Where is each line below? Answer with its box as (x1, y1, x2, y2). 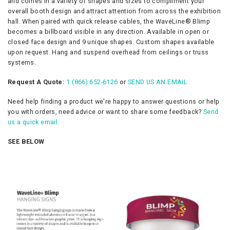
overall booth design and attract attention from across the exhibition (8, 7, 221, 15)
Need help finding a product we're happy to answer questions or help (8, 98, 220, 105)
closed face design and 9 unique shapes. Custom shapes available (8, 38, 215, 46)
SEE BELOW (8, 138, 45, 145)
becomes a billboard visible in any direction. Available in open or (8, 28, 209, 35)
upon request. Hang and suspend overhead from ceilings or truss (8, 48, 209, 56)
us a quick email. (8, 118, 60, 126)
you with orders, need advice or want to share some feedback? (8, 108, 204, 116)
